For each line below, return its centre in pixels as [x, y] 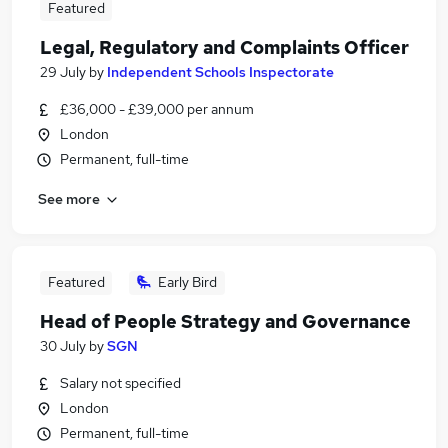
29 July [63, 72]
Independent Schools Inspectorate [220, 72]
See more [69, 198]
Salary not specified [120, 383]
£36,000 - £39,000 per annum [157, 109]
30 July [63, 346]
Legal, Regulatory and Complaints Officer [224, 47]
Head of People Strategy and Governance [225, 321]
